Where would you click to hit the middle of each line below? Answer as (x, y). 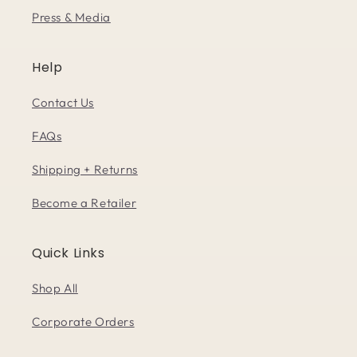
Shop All (55, 288)
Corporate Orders (83, 322)
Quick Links (69, 253)
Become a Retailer (84, 203)
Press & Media (71, 18)
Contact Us (63, 103)
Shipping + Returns (85, 170)
